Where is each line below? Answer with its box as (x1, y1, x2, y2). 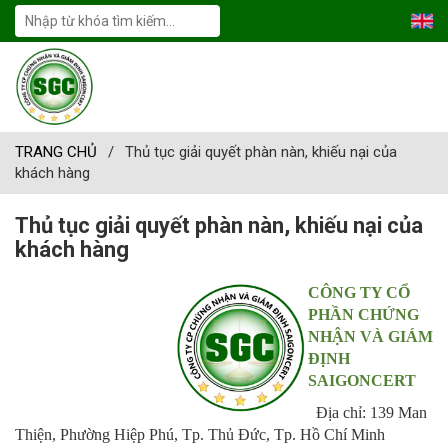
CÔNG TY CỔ (308, 284, 410, 301)
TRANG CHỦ (15, 143, 97, 161)
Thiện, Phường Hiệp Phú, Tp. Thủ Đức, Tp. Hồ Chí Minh (15, 426, 385, 443)
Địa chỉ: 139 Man (308, 404, 427, 421)
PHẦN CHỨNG (308, 306, 419, 323)
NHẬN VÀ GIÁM (308, 328, 433, 345)
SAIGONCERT (308, 372, 416, 389)
